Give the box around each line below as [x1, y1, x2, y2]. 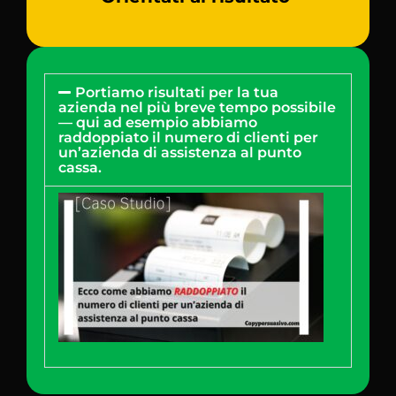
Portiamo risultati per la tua [75, 84, 279, 102]
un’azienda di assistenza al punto [58, 144, 301, 162]
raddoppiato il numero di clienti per [58, 129, 318, 147]
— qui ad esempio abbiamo [58, 114, 257, 132]
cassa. [58, 159, 102, 177]
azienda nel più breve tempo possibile [58, 99, 336, 117]
